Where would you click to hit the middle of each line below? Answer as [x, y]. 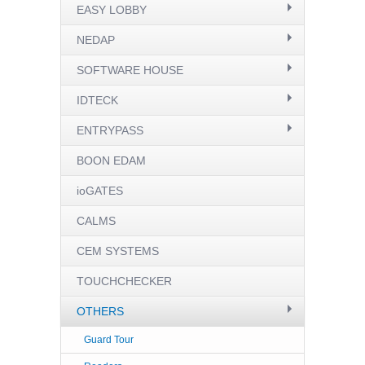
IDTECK [97, 100]
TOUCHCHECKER [124, 281]
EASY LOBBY [112, 9]
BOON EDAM [111, 160]
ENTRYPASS [110, 130]
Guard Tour [109, 339]
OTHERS [100, 311]
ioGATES [100, 190]
